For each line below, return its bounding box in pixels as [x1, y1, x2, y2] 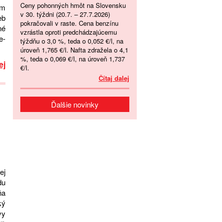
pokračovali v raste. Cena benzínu [20, 18, 118, 28]
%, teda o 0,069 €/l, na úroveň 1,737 [20, 54, 125, 63]
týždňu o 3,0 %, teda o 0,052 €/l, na [20, 36, 123, 46]
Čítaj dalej [99, 73, 129, 83]
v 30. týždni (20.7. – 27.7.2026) [20, 9, 110, 19]
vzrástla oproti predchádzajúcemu [20, 27, 117, 37]
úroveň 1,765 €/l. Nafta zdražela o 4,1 [20, 45, 128, 55]
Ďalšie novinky [51, 99, 99, 110]
